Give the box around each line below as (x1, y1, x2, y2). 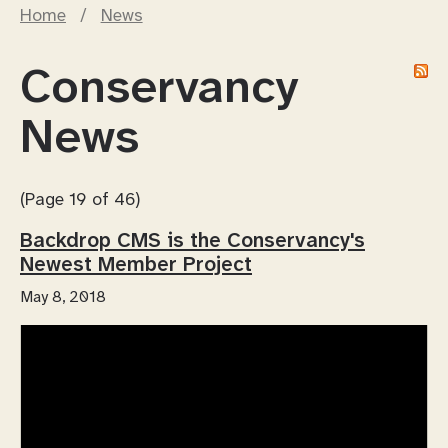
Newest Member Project (20, 254, 252, 277)
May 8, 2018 (20, 288, 106, 306)
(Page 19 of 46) (20, 190, 140, 209)
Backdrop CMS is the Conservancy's (20, 230, 365, 253)
